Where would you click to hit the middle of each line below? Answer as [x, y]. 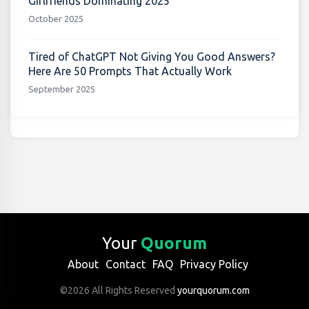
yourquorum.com [213, 290]
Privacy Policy [214, 264]
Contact [126, 264]
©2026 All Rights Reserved [118, 290]
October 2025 [56, 19]
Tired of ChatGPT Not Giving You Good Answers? [151, 57]
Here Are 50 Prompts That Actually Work [130, 71]
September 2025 [61, 89]
